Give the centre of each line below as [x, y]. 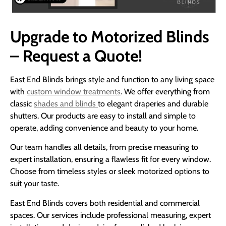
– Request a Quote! [76, 55]
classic [22, 103]
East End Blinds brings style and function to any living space [112, 79]
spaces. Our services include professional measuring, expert [110, 215]
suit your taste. [35, 184]
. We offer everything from [165, 91]
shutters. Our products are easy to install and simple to [103, 116]
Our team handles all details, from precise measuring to [104, 147]
